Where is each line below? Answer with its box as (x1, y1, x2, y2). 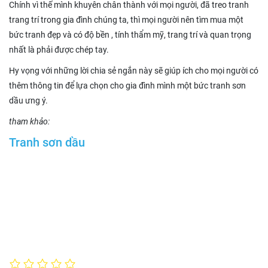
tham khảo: (9, 117, 50, 127)
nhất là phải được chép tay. (9, 45, 109, 55)
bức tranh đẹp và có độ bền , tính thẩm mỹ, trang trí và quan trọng (9, 30, 251, 40)
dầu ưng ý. (9, 96, 48, 106)
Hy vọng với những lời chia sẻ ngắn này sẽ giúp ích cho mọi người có (9, 66, 258, 76)
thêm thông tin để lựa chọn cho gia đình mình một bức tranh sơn (9, 81, 246, 91)
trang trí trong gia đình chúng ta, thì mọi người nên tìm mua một (9, 15, 243, 25)
